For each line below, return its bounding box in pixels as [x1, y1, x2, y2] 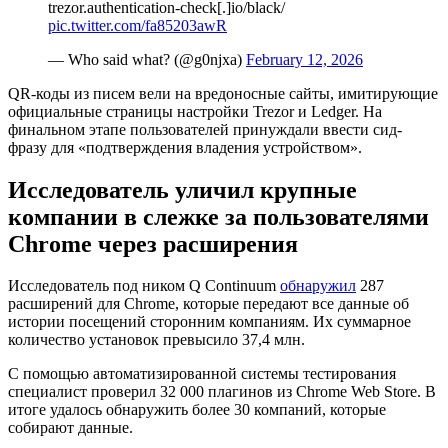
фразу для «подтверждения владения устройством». [8, 138, 362, 156]
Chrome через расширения [8, 230, 298, 257]
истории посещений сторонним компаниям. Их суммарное [8, 313, 411, 331]
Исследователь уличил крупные [8, 176, 357, 203]
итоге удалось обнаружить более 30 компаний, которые [8, 401, 386, 419]
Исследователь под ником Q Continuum [8, 277, 280, 295]
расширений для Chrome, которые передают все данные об [8, 295, 409, 313]
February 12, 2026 [246, 50, 363, 68]
